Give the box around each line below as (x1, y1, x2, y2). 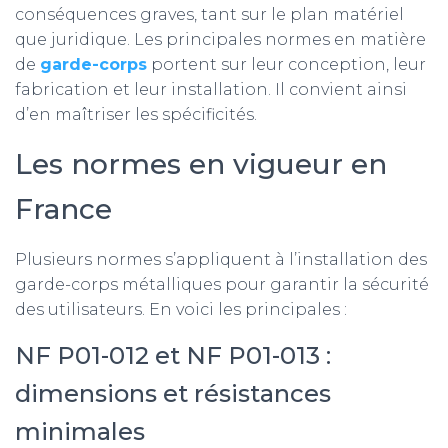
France (15, 192, 112, 226)
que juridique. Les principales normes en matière (15, 30, 426, 49)
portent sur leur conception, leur (147, 55, 426, 74)
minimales (15, 417, 145, 446)
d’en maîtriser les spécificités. (15, 105, 257, 124)
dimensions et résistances (15, 379, 331, 408)
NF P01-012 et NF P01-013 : (15, 341, 331, 370)
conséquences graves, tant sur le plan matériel (15, 5, 404, 24)
